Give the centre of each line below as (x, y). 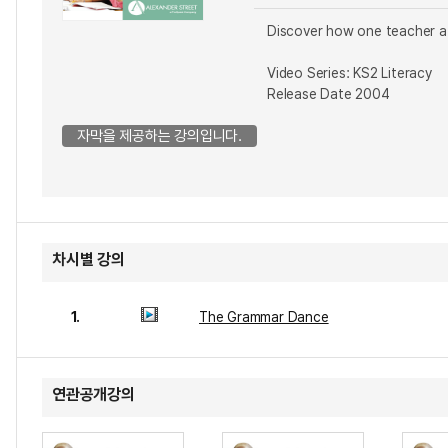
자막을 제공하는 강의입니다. (159, 136)
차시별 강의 (88, 259)
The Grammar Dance (264, 317)
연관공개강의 (93, 394)
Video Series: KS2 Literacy (349, 73)
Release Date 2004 (328, 94)
